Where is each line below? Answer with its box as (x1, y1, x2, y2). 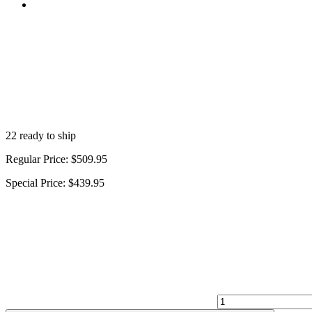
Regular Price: (6, 153, 68, 165)
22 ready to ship (6, 129, 76, 141)
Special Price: (6, 176, 65, 189)
